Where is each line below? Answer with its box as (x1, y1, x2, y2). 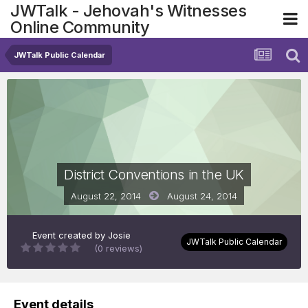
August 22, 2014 (71, 190, 141, 202)
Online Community (10, 16, 149, 37)
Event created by (32, 230, 108, 241)
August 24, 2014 (167, 190, 237, 202)
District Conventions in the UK (64, 166, 244, 184)
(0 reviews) (94, 243, 142, 254)
